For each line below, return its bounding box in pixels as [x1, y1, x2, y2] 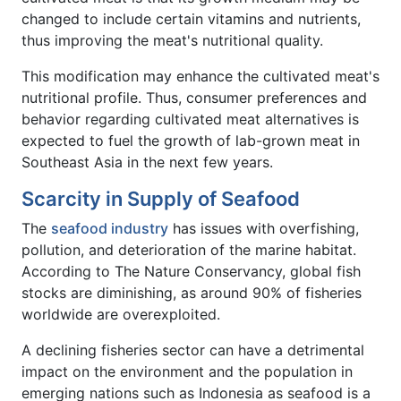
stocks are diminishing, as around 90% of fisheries [21, 283, 362, 302]
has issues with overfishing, [168, 218, 359, 237]
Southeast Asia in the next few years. [21, 152, 273, 171]
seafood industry [51, 218, 168, 237]
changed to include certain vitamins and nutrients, [21, 9, 361, 28]
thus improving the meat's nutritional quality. [21, 30, 323, 49]
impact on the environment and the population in [21, 362, 353, 380]
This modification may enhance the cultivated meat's [21, 66, 380, 85]
